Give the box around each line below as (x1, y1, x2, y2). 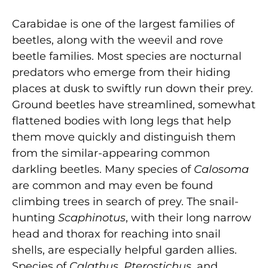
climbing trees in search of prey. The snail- (12, 194, 239, 208)
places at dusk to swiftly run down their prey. (12, 81, 253, 95)
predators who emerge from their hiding (12, 65, 230, 79)
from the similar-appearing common (12, 146, 210, 160)
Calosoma (194, 162, 249, 176)
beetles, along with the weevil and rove (12, 33, 223, 47)
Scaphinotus (58, 211, 126, 224)
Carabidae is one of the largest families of (12, 17, 234, 31)
